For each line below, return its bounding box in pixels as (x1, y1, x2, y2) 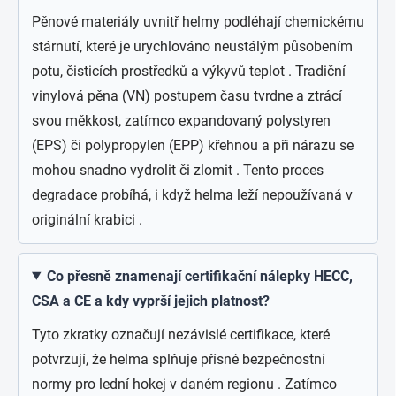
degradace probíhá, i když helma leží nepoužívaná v (32, 186, 353, 203)
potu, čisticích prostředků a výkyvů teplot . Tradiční (32, 62, 346, 80)
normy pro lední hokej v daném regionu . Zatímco (32, 375, 337, 392)
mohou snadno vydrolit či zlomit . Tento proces (32, 161, 324, 179)
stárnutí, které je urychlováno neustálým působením (32, 37, 353, 55)
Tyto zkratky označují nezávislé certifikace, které (32, 325, 330, 343)
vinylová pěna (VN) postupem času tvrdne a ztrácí (32, 87, 342, 104)
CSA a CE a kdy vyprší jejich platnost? (32, 292, 270, 309)
